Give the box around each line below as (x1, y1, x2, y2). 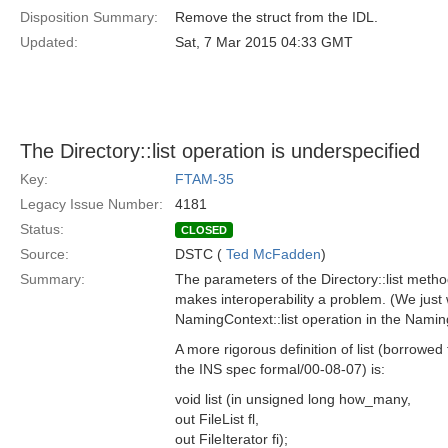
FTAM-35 (175, 171, 234, 187)
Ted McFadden (226, 246, 321, 262)
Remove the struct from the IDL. (175, 9, 378, 25)
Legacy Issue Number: (20, 196, 163, 212)
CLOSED (181, 224, 227, 236)
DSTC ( (175, 246, 226, 262)
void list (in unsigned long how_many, (175, 391, 411, 407)
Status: (20, 221, 64, 237)
